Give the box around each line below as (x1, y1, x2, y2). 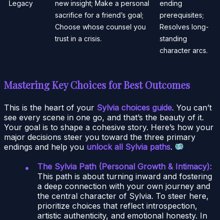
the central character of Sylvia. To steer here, (37, 191, 209, 201)
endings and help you (4, 141, 86, 152)
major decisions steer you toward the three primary (4, 132, 195, 142)
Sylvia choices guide (97, 102, 172, 112)
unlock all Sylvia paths (86, 141, 170, 152)
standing (160, 34, 187, 43)
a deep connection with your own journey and (37, 181, 210, 191)
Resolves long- (160, 22, 209, 31)
